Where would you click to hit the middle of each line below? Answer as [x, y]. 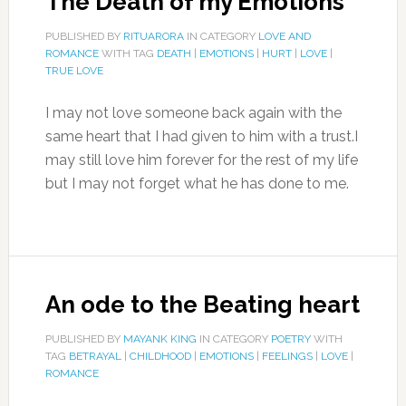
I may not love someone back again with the [193, 113]
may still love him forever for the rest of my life [201, 160]
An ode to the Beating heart [202, 304]
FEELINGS [287, 356]
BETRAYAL [95, 356]
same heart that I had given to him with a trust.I [201, 136]
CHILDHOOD [160, 356]
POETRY [290, 339]
